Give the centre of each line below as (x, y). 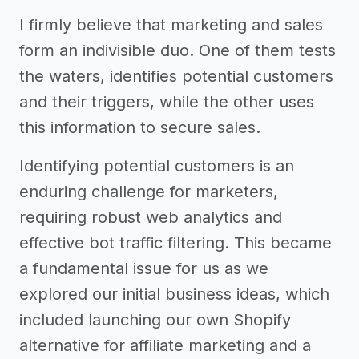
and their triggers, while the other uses (167, 102)
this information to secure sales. (140, 127)
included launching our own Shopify (155, 320)
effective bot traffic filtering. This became (175, 243)
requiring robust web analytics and (151, 217)
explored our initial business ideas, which (174, 294)
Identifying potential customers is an (157, 166)
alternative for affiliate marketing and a (165, 345)
